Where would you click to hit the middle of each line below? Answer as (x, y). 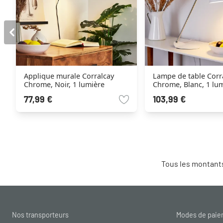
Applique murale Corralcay (69, 76)
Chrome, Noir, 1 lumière (64, 85)
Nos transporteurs (40, 215)
